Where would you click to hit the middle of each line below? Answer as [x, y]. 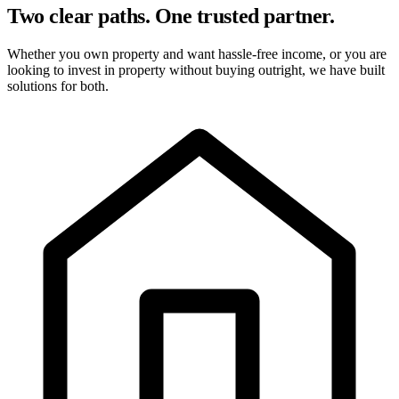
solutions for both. [58, 85]
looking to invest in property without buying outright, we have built [196, 69]
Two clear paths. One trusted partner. [171, 16]
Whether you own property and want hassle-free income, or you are [197, 53]
